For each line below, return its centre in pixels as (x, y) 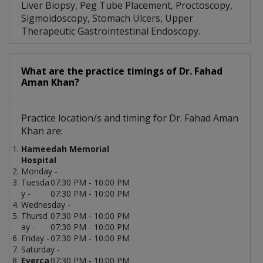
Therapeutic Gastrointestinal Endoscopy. (111, 31)
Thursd (34, 216)
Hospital (39, 160)
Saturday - (41, 249)
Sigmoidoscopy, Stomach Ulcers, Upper (107, 18)
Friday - (35, 238)
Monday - (39, 171)
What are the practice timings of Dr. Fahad (122, 71)
